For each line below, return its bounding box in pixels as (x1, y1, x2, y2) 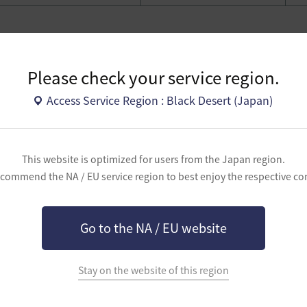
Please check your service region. (27, 65, 280, 90)
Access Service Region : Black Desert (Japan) (47, 92, 273, 109)
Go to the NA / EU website (79, 219, 227, 238)
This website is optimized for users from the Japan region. (21, 152, 285, 167)
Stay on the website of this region (77, 262, 229, 278)
